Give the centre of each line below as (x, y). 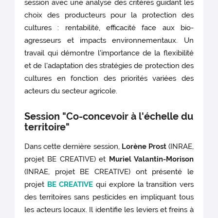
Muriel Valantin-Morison (151, 159)
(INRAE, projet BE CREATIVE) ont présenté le (109, 172)
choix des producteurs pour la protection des (109, 15)
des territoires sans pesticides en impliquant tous (109, 197)
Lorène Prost (144, 146)
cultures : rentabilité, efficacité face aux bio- (109, 27)
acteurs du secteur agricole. (71, 91)
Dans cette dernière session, (73, 146)
